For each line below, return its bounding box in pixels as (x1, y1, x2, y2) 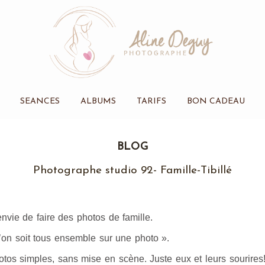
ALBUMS (80, 97, 116, 106)
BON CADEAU (186, 97, 245, 106)
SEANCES (20, 97, 60, 106)
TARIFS (136, 97, 166, 106)
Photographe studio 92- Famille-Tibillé (33, 165, 232, 177)
